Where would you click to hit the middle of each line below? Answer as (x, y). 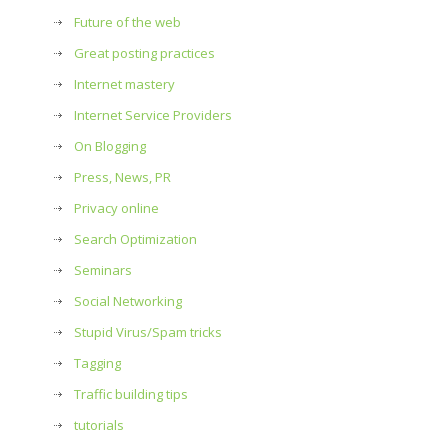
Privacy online (116, 208)
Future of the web (127, 22)
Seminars (103, 270)
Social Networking (128, 301)
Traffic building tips (131, 394)
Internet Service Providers (153, 115)
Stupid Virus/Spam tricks (148, 332)
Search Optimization (135, 239)
